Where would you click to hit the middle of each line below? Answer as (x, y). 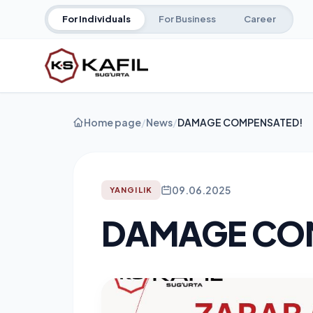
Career (260, 19)
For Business (187, 19)
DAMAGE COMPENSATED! (240, 122)
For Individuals (96, 19)
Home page (112, 122)
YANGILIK (131, 190)
